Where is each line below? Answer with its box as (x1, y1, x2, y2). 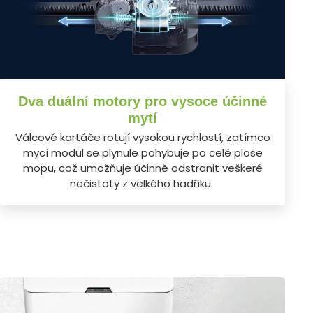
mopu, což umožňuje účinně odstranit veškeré (22, 160, 263, 175)
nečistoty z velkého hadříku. (69, 175, 216, 191)
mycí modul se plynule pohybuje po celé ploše (22, 145, 263, 160)
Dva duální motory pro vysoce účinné (18, 93, 267, 109)
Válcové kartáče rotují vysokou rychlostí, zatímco (15, 129, 270, 145)
